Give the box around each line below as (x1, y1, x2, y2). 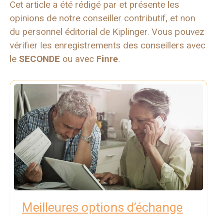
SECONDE (19, 53, 60, 65)
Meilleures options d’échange (22, 200, 183, 215)
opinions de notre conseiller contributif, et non (10, 13, 195, 24)
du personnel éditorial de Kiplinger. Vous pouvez (10, 26, 204, 38)
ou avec (60, 53, 96, 65)
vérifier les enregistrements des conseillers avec (10, 40, 205, 51)
